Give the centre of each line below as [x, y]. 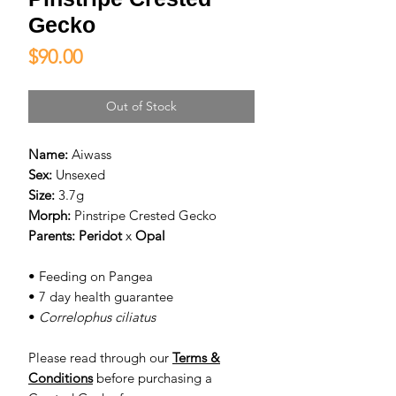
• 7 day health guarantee [101, 297]
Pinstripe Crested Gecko [144, 216]
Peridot [100, 236]
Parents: [52, 236]
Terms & [196, 358]
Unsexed [79, 175]
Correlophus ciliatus [97, 317]
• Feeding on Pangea [91, 277]
